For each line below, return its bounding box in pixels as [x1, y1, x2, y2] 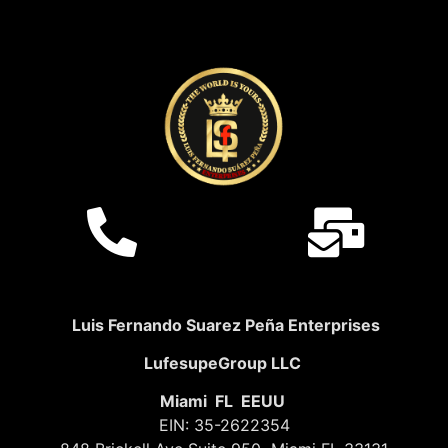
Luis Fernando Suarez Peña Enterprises [68, 314, 380, 335]
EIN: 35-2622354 [158, 415, 290, 436]
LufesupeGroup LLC [143, 352, 305, 373]
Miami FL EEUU [159, 391, 289, 412]
